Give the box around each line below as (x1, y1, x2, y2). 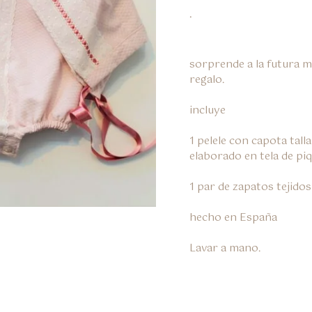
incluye (189, 102, 226, 120)
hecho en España (189, 209, 277, 227)
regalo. (189, 71, 224, 89)
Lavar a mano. (189, 240, 260, 258)
